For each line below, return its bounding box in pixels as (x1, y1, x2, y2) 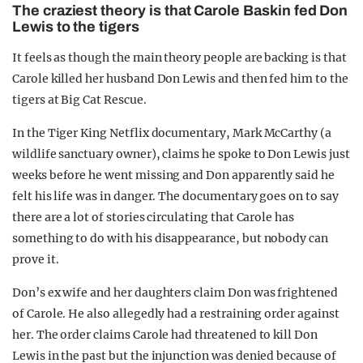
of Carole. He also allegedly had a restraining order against (12, 305, 340, 321)
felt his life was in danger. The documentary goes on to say (12, 188, 339, 203)
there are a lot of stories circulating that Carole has (12, 209, 294, 224)
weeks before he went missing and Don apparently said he (12, 167, 335, 182)
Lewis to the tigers (12, 18, 139, 35)
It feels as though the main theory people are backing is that (12, 49, 347, 65)
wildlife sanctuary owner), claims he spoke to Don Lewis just (12, 146, 350, 161)
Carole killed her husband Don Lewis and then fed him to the (12, 70, 348, 86)
